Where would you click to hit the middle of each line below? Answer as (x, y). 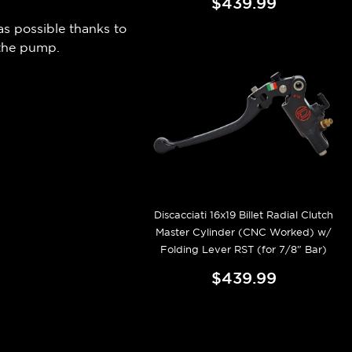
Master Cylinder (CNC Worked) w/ (244, 232)
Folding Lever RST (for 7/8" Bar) (244, 249)
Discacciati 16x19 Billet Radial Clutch (244, 214)
